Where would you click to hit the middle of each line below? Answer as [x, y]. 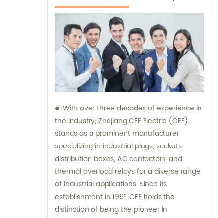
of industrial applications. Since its [111, 184]
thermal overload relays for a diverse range [128, 172]
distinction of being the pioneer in [111, 210]
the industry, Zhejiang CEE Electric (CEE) [122, 121]
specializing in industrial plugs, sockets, [119, 146]
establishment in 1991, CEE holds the [115, 197]
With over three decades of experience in [132, 109]
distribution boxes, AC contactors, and [118, 159]
